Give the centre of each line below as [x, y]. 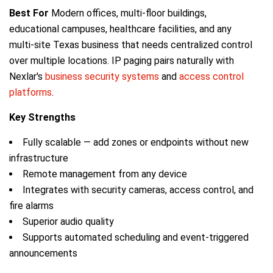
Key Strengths [42, 118]
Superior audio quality [68, 222]
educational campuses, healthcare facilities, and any [120, 29]
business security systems [102, 77]
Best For [29, 13]
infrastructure [39, 158]
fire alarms [31, 206]
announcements [43, 253]
